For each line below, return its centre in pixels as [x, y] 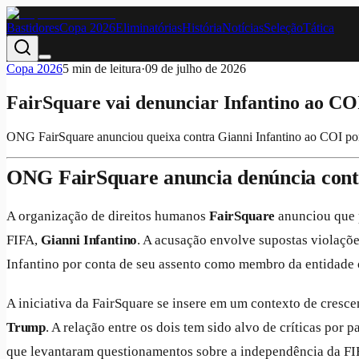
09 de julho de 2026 [196, 69]
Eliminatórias [149, 28]
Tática [319, 28]
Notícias [243, 28]
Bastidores [33, 28]
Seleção [283, 28]
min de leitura [105, 69]
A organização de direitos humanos [108, 216]
